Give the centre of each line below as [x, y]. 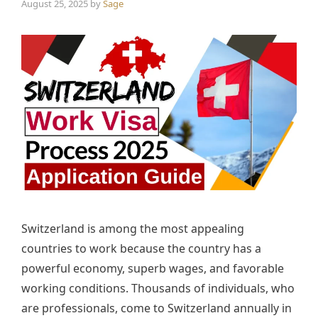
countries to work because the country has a [141, 248]
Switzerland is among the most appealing [133, 228]
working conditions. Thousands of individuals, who [158, 288]
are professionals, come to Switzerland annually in [157, 308]
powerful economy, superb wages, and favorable [153, 268]
